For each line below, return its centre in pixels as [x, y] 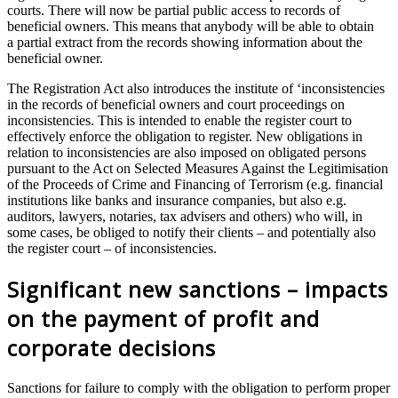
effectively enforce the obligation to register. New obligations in [185, 137]
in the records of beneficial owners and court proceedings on [176, 105]
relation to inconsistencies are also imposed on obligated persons [187, 153]
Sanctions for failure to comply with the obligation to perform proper [199, 388]
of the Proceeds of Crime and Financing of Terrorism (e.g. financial [195, 185]
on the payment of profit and [163, 319]
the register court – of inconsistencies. [112, 249]
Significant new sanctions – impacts [198, 290]
